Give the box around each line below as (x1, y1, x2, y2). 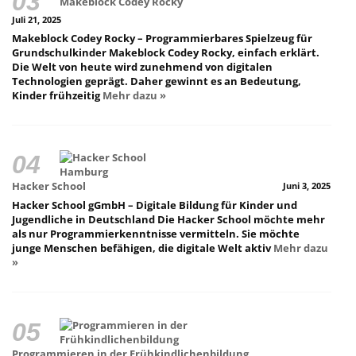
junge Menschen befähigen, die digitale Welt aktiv (12, 241, 273, 256)
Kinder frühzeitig (12, 87, 103, 103)
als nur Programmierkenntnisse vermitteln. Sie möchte (12, 226, 300, 242)
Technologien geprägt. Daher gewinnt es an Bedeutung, (12, 73, 301, 88)
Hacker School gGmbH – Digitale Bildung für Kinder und (12, 198, 297, 213)
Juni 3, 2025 (283, 180, 331, 192)
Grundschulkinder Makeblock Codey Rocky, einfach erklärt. (12, 44, 319, 60)
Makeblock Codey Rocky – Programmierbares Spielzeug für (12, 30, 312, 45)
